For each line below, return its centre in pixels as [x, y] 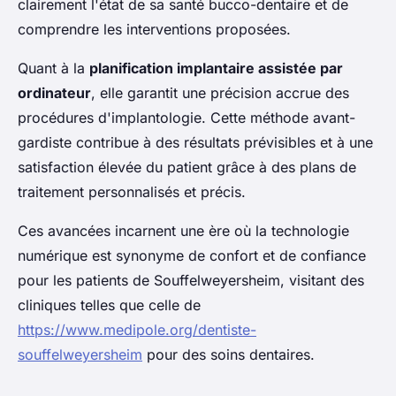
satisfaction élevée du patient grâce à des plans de [187, 168]
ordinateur [54, 93]
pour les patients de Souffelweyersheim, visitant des [191, 281]
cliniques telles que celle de [109, 305]
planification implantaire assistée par [216, 69]
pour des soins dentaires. [228, 355]
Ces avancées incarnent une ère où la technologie [183, 231]
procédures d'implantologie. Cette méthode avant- [187, 118]
